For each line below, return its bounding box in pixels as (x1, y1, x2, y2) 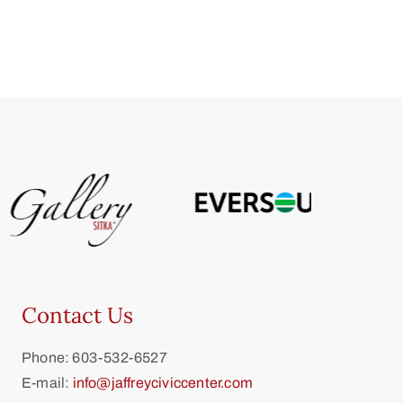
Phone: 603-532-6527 (22, 350, 167, 365)
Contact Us (22, 301, 133, 329)
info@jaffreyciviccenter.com (72, 375, 254, 390)
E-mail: (22, 375, 73, 390)
